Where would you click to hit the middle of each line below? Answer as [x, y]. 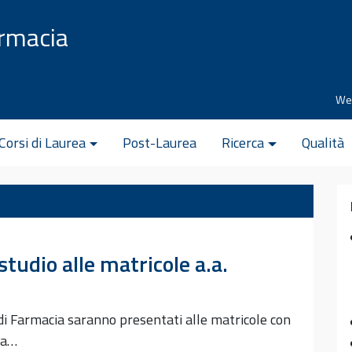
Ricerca [243, 143]
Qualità [323, 143]
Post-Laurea [160, 143]
